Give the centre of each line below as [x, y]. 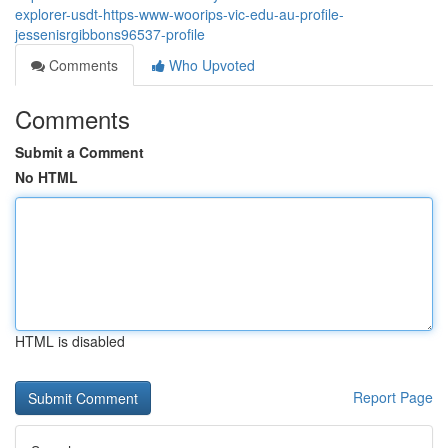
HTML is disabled [70, 341]
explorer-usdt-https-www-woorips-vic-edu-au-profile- [179, 14]
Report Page [393, 397]
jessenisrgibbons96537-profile [110, 34]
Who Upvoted [210, 65]
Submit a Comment [79, 152]
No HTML [46, 177]
